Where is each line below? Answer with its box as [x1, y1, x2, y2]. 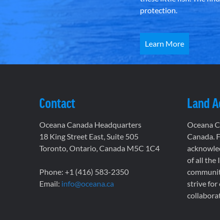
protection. [139, 5, 179, 15]
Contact [39, 95, 75, 110]
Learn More [144, 39, 184, 48]
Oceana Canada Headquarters [39, 120, 141, 129]
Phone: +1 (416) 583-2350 [39, 167, 129, 176]
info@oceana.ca [61, 179, 114, 188]
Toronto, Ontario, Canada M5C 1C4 [39, 143, 160, 153]
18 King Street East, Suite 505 [39, 132, 138, 141]
